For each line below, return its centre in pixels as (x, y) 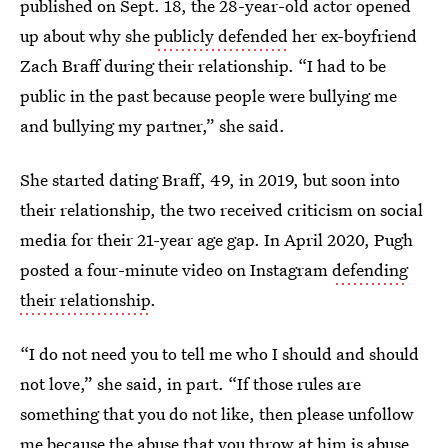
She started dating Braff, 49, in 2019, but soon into (210, 179)
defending (370, 269)
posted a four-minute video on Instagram (176, 269)
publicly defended (221, 35)
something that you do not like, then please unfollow (217, 413)
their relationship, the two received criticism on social (221, 209)
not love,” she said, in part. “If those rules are (190, 383)
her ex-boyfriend (352, 35)
